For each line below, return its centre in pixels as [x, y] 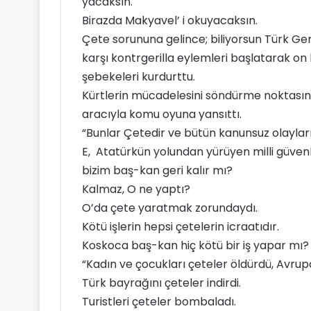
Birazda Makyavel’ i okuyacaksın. [170, 20]
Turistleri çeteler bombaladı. [159, 302]
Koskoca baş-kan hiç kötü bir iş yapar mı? [195, 245]
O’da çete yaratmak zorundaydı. [170, 208]
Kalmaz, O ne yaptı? [136, 189]
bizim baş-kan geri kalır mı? [157, 170]
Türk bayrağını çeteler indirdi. [161, 283]
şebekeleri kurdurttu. [138, 77]
